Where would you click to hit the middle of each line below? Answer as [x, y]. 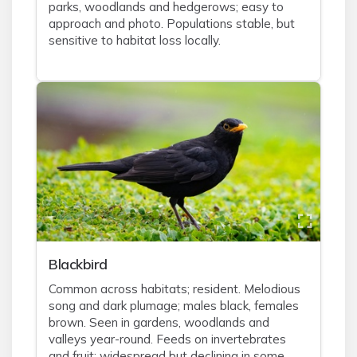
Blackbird [78, 264]
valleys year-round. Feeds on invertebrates [167, 339]
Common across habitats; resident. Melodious [175, 289]
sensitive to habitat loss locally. [135, 40]
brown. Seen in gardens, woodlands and [159, 322]
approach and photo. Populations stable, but [172, 24]
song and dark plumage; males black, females [174, 306]
